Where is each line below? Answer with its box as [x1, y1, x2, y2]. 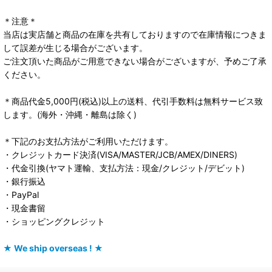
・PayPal [3, 189, 39, 200]
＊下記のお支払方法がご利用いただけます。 [3, 135, 173, 146]
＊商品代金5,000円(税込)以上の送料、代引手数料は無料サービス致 [3, 95, 263, 106]
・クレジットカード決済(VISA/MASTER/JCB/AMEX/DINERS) [3, 149, 237, 160]
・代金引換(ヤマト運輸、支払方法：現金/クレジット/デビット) [3, 162, 245, 173]
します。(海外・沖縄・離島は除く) [3, 109, 137, 120]
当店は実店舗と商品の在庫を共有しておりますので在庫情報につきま [3, 29, 267, 39]
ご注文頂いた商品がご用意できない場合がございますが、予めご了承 [3, 55, 267, 66]
